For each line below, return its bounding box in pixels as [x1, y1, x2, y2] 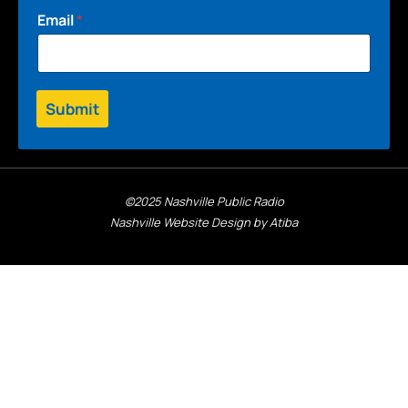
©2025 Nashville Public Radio [124, 192, 284, 209]
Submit [46, 97, 99, 119]
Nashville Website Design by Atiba [110, 213, 298, 230]
